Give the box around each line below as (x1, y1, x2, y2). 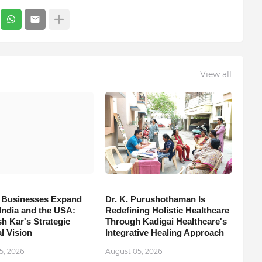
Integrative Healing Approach (105, 227, 224, 238)
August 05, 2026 (105, 247, 162, 256)
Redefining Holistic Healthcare (105, 205, 229, 216)
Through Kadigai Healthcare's (105, 216, 227, 227)
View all (199, 68, 232, 80)
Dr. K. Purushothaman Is (105, 194, 205, 205)
